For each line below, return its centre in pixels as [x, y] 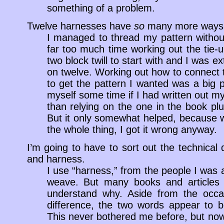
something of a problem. [101, 8]
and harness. [56, 159]
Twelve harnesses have [80, 26]
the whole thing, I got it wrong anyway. [132, 129]
